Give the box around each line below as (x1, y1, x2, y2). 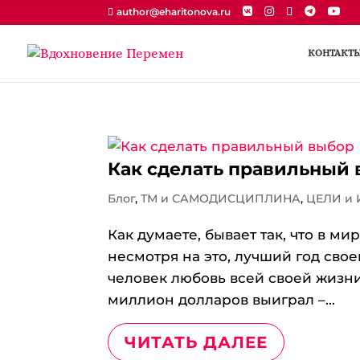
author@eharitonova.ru (117, 6, 231, 18)
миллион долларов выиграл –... (108, 292, 336, 308)
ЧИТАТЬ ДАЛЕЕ (125, 333, 268, 352)
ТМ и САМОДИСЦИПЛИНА (141, 191, 301, 206)
